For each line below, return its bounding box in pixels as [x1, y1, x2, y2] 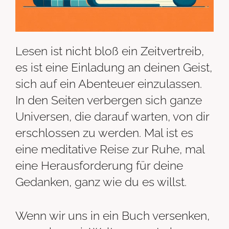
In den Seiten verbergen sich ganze [15, 93, 202, 107]
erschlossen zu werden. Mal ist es [15, 125, 193, 140]
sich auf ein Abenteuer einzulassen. [15, 76, 202, 90]
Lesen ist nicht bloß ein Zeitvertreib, [15, 43, 204, 58]
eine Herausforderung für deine [15, 158, 183, 172]
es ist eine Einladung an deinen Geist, [15, 60, 212, 74]
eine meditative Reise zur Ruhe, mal [15, 142, 204, 156]
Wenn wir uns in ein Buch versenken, [15, 209, 210, 223]
